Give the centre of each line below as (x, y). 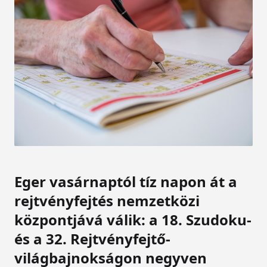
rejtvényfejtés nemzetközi (107, 200)
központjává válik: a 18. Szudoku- (133, 219)
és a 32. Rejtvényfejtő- (92, 238)
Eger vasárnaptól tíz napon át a (126, 181)
